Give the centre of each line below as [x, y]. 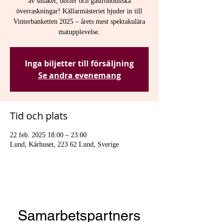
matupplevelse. [79, 32]
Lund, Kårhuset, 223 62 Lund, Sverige [64, 144]
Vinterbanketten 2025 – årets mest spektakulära [79, 22]
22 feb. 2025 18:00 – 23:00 [48, 135]
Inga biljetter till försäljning [79, 63]
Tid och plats [39, 116]
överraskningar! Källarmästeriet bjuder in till [79, 11]
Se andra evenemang [79, 75]
